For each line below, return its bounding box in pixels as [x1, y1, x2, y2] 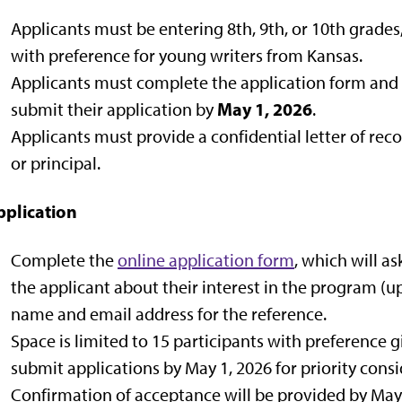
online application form [118, 249, 294, 271]
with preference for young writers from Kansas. [11, 44, 363, 66]
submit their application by [11, 98, 217, 120]
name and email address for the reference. [11, 302, 327, 325]
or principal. [11, 152, 100, 174]
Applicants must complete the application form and [11, 71, 398, 93]
